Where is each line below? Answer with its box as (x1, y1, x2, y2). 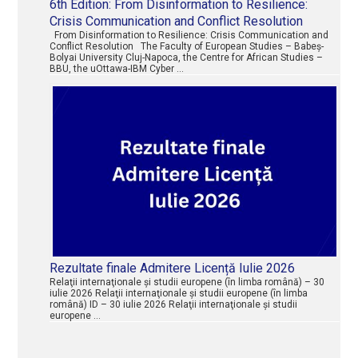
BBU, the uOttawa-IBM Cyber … (50, 63, 185, 75)
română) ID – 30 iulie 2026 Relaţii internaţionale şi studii (50, 299, 298, 311)
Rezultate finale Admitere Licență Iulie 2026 (50, 261, 296, 276)
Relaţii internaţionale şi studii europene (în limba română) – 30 (50, 276, 325, 288)
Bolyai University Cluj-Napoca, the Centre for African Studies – (50, 52, 324, 64)
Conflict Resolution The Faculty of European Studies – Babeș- (50, 41, 324, 53)
